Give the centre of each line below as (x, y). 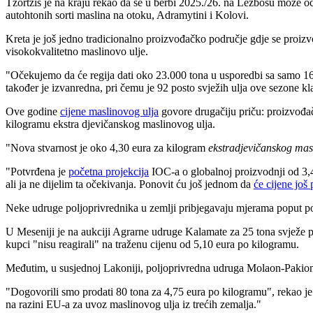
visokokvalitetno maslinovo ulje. (77, 51)
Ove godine (33, 111)
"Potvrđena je (37, 171)
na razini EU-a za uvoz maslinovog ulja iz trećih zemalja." (133, 304)
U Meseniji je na (43, 231)
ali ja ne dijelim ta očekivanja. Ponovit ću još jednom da (130, 184)
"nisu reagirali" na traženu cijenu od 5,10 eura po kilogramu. (166, 244)
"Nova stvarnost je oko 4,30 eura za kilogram (107, 147)
